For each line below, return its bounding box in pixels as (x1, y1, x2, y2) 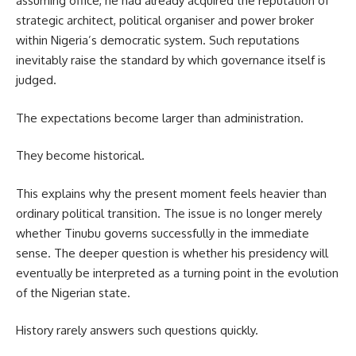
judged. (16, 72, 56, 88)
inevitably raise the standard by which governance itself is (16, 52, 326, 68)
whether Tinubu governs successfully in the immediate (16, 225, 309, 241)
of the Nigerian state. (16, 284, 130, 300)
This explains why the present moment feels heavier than (16, 185, 327, 201)
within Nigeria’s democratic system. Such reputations (16, 33, 300, 48)
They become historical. (16, 148, 145, 164)
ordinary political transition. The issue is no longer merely (16, 205, 322, 221)
